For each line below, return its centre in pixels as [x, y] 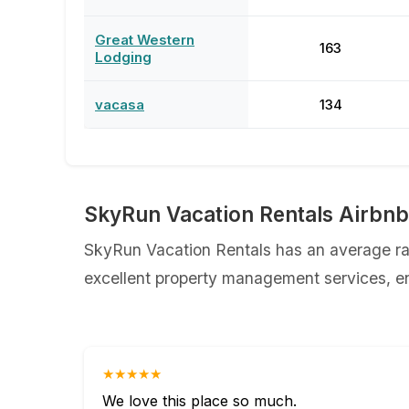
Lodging [123, 57]
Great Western [145, 40]
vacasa [120, 105]
